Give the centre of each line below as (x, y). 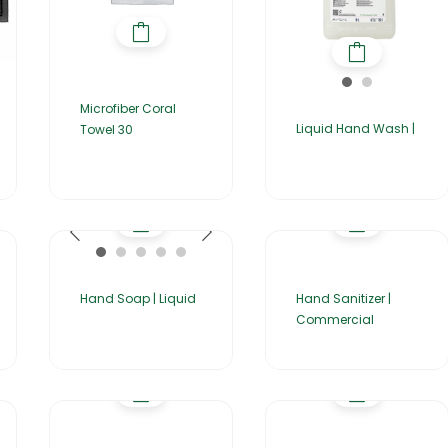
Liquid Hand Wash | (355, 129)
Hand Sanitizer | (343, 299)
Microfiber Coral (128, 109)
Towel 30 (106, 130)
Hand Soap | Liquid (138, 299)
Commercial (335, 320)
